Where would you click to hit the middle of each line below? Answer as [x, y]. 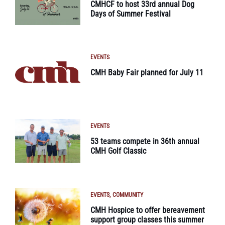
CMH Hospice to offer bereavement [148, 210]
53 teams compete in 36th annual [145, 142]
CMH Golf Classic [118, 151]
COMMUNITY [128, 195]
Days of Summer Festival [131, 14]
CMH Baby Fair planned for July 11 [147, 73]
